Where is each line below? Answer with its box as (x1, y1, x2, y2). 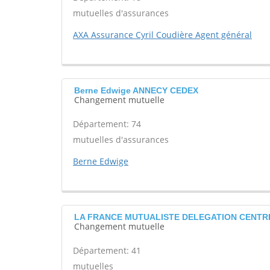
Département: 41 (73, 245, 141, 256)
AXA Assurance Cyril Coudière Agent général (73, 29, 252, 40)
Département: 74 (73, 118, 141, 130)
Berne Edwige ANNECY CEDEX (74, 86, 198, 95)
